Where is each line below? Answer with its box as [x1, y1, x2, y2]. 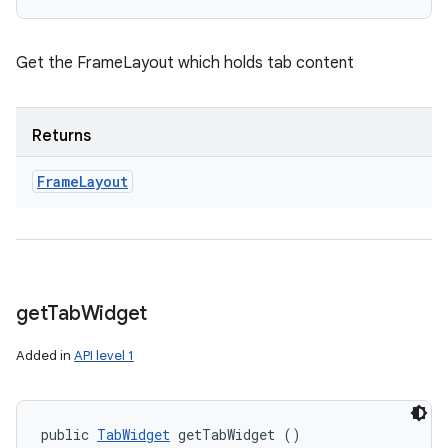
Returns [32, 126, 91, 146]
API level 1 [74, 347, 134, 364]
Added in [16, 347, 74, 364]
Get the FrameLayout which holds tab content [16, 53, 354, 73]
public [41, 425, 97, 444]
